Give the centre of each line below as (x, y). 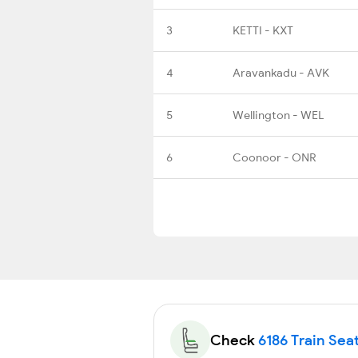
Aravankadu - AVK (281, 72)
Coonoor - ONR (274, 157)
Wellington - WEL (278, 115)
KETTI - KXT (263, 30)
